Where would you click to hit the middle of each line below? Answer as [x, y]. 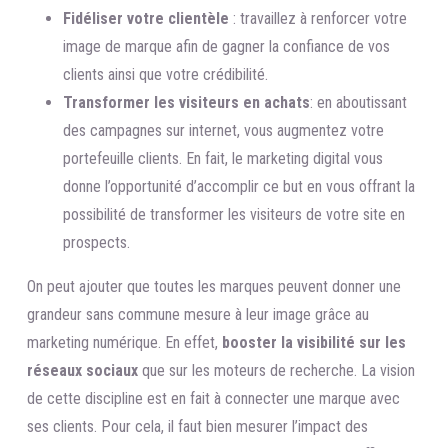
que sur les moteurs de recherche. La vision [276, 370]
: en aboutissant [358, 102]
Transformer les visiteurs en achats [186, 102]
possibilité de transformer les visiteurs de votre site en [234, 214]
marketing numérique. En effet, [122, 342]
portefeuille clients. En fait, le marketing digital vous [223, 158]
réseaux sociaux [82, 370]
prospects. [96, 242]
